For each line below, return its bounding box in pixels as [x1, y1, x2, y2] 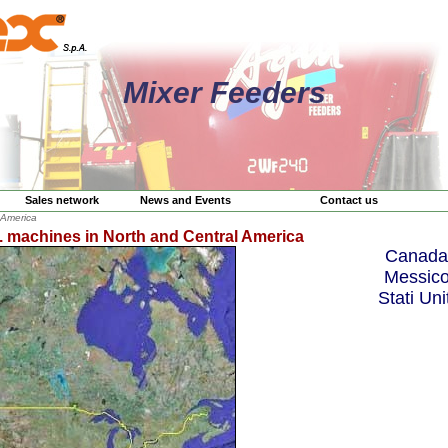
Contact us [320, 194, 378, 206]
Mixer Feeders [122, 76, 326, 109]
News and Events [140, 194, 231, 206]
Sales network [25, 194, 99, 206]
